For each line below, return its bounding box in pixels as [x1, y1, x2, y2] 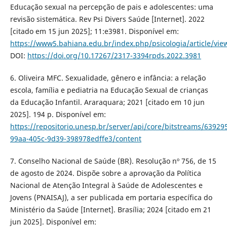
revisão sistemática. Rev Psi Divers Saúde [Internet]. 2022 [10, 14, 205, 24]
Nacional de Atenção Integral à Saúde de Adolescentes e [10, 180, 203, 190]
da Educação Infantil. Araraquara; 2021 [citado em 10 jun [10, 97, 205, 107]
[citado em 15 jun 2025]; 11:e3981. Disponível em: [10, 26, 179, 36]
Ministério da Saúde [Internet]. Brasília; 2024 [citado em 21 [10, 204, 211, 214]
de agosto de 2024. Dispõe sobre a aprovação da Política [10, 168, 201, 178]
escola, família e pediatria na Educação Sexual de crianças [10, 85, 208, 95]
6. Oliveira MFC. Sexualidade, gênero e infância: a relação [10, 72, 206, 83]
